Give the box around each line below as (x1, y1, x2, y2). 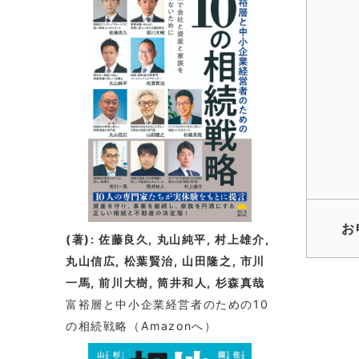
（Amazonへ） (128, 318, 217, 333)
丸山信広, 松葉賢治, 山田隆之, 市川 (66, 253, 265, 268)
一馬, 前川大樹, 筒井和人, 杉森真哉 (66, 275, 265, 289)
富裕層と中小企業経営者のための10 (66, 296, 269, 311)
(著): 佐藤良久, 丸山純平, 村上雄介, (66, 232, 270, 246)
